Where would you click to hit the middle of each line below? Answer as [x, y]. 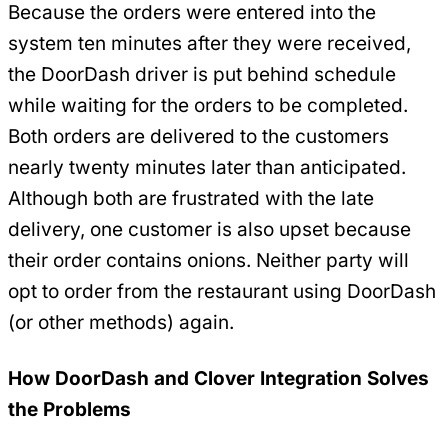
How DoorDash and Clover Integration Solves [218, 379]
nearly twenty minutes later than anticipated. [207, 167]
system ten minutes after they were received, [209, 43]
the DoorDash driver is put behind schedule [202, 74]
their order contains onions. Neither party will [208, 260]
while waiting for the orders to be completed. [208, 105]
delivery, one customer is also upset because [209, 229]
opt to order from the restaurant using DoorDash [222, 291]
